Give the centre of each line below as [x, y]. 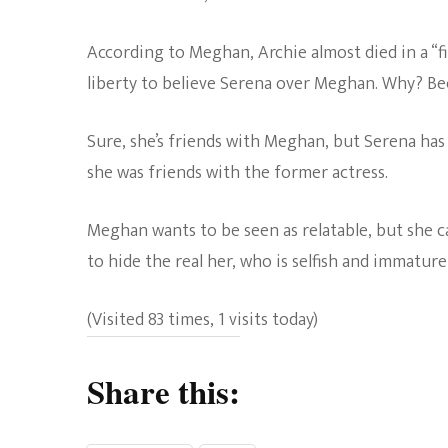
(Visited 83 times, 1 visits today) [202, 320]
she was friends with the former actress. [237, 173]
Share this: [163, 391]
